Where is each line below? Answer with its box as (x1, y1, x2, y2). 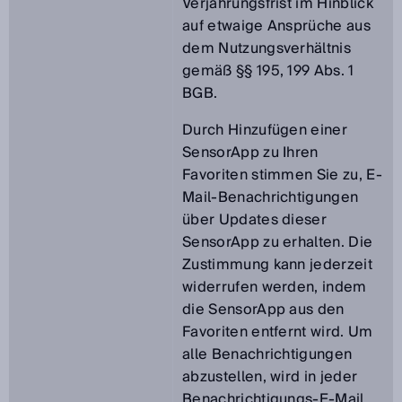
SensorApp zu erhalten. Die (182, 230, 373, 255)
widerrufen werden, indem (182, 275, 367, 300)
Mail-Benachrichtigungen (182, 185, 359, 210)
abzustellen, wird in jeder (182, 364, 358, 389)
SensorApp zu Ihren (182, 140, 319, 165)
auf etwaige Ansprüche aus (182, 13, 371, 39)
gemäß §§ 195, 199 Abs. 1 (182, 58, 354, 83)
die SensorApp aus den (182, 297, 345, 322)
